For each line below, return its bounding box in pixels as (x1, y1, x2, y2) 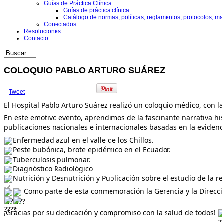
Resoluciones (24, 28, 61, 35)
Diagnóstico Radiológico (13, 164, 93, 173)
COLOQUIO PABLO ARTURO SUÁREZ (4, 65, 165, 75)
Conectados (44, 21, 76, 28)
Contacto (24, 35, 48, 42)
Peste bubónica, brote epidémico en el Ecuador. (13, 145, 171, 155)
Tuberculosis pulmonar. (13, 154, 91, 164)
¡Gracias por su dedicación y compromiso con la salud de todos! (4, 207, 218, 217)
